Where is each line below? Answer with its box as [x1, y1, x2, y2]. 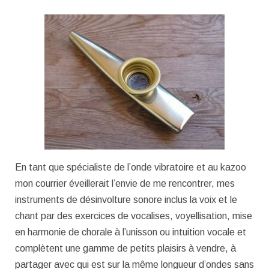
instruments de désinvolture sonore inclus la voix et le [15, 194, 237, 205]
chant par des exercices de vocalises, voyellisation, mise [15, 210, 252, 221]
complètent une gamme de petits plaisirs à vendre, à [15, 243, 236, 253]
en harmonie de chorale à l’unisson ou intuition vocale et [15, 226, 246, 237]
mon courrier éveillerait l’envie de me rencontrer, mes [15, 178, 235, 189]
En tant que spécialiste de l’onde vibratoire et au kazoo [15, 162, 246, 172]
